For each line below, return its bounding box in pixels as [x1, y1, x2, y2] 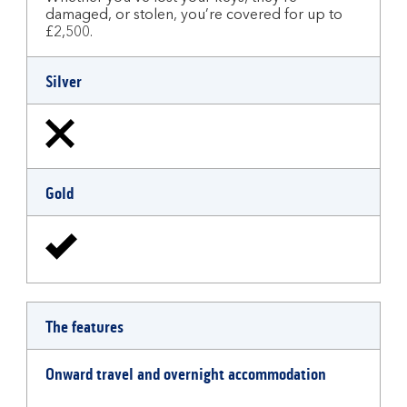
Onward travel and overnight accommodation [45, 364, 326, 384]
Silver [45, 72, 82, 92]
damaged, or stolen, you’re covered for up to [45, 8, 342, 23]
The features [45, 317, 124, 337]
